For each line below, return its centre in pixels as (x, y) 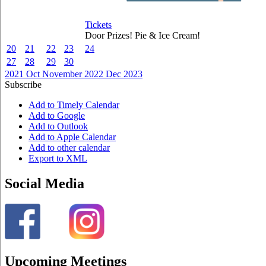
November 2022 (73, 74)
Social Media (45, 183)
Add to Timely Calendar (74, 104)
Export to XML (58, 158)
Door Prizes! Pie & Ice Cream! (145, 35)
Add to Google (57, 115)
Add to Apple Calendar (72, 137)
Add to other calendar (69, 147)
